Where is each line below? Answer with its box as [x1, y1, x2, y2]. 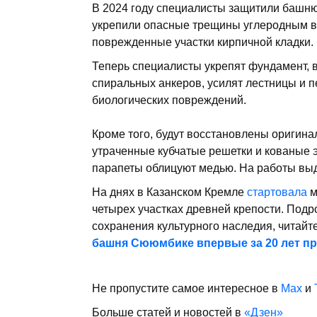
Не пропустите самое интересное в [92, 282, 281, 294]
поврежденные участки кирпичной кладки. [92, 35, 313, 48]
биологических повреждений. [92, 93, 246, 106]
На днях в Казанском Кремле [92, 185, 244, 198]
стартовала [244, 185, 307, 198]
